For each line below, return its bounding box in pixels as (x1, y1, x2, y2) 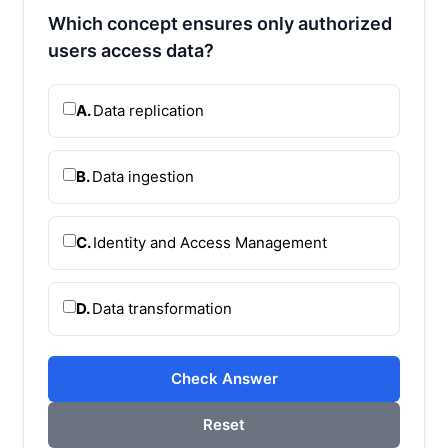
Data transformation (92, 298, 232, 318)
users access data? (48, 39, 214, 61)
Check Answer (170, 368, 278, 388)
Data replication (93, 100, 204, 120)
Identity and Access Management (93, 232, 327, 252)
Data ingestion (92, 166, 194, 186)
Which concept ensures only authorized (48, 12, 392, 34)
